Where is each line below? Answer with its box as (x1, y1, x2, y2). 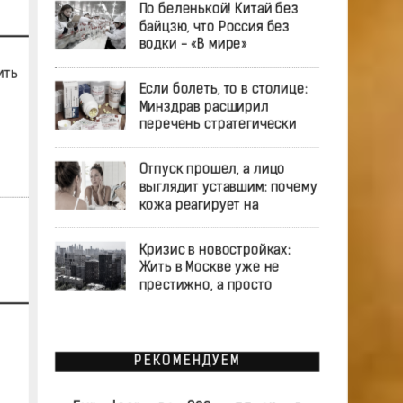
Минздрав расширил (138, 100, 268, 115)
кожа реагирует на (138, 198, 259, 213)
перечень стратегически (138, 118, 297, 133)
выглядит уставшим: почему (138, 181, 317, 195)
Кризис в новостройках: (138, 243, 291, 258)
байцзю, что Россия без (138, 20, 290, 35)
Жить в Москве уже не (138, 261, 280, 275)
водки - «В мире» (138, 38, 247, 52)
